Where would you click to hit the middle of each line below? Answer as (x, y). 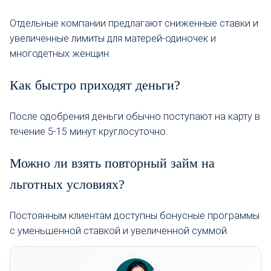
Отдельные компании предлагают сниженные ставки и (134, 24)
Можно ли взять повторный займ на (112, 163)
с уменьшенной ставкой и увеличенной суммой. (119, 231)
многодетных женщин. (60, 54)
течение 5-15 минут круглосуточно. (89, 132)
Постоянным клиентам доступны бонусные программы (135, 216)
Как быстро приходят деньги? (95, 85)
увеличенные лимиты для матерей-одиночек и (113, 39)
